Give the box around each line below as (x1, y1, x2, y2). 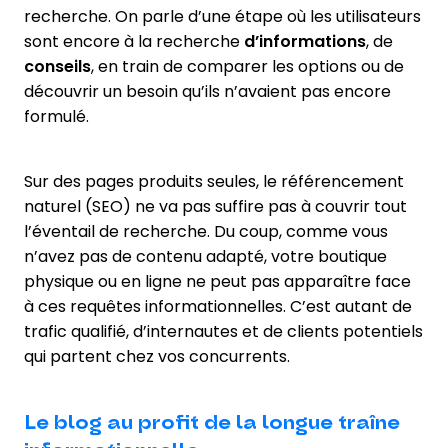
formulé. (24, 104, 89, 128)
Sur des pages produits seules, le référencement (24, 169, 404, 193)
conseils (24, 54, 91, 78)
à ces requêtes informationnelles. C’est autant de (24, 294, 412, 318)
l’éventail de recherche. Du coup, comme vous (24, 219, 388, 243)
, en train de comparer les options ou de (91, 54, 404, 78)
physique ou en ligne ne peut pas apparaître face (24, 269, 411, 293)
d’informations (244, 29, 366, 53)
